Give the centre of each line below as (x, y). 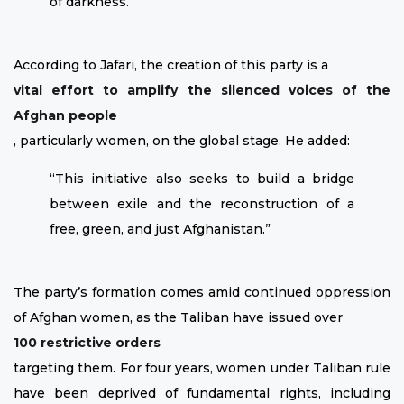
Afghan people (65, 115)
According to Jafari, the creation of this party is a (171, 64)
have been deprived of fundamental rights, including (202, 393)
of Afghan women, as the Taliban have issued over (178, 317)
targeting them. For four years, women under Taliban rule (202, 367)
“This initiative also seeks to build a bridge (202, 178)
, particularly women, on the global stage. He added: (182, 140)
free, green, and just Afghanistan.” (160, 229)
